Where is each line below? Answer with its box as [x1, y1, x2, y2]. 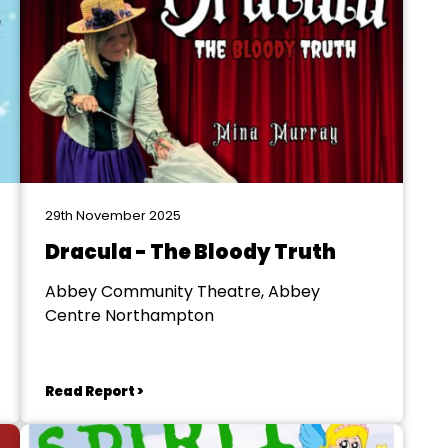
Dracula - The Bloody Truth [44, 238, 336, 266]
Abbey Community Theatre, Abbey [44, 280, 320, 303]
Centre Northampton [44, 304, 214, 327]
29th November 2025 [44, 206, 181, 225]
